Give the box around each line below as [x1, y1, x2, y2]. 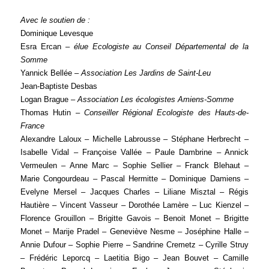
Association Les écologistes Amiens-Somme [77, 94, 234, 104]
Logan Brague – [20, 94, 78, 104]
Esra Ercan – [20, 41, 70, 51]
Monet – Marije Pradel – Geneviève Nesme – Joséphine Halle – [20, 226, 249, 236]
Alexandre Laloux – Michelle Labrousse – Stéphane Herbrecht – [20, 134, 249, 144]
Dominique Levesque [20, 28, 94, 38]
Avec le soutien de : [20, 15, 91, 25]
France [20, 121, 45, 130]
